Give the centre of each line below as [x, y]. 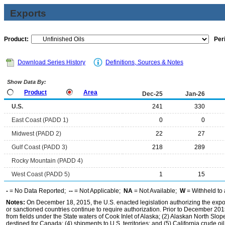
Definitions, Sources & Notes [144, 62]
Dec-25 [152, 94]
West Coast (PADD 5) [41, 174]
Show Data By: [26, 82]
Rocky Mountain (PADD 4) [47, 161]
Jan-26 [195, 94]
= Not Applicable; [98, 191]
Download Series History [51, 62]
